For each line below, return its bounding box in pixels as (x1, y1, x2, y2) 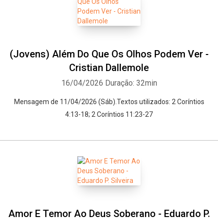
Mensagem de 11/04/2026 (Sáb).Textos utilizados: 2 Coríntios (14, 98, 204, 106)
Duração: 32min (105, 78, 157, 88)
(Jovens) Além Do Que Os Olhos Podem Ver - (9, 48, 209, 60)
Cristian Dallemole (69, 62, 149, 73)
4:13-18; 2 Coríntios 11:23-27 (65, 110, 153, 118)
